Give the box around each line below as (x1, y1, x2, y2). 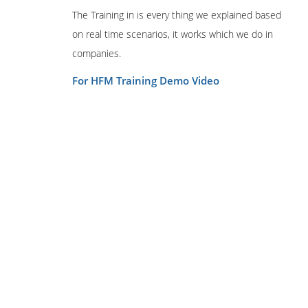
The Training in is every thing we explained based (72, 8, 281, 22)
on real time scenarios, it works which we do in (72, 27, 273, 41)
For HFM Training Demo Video (72, 74, 219, 88)
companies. (72, 47, 121, 60)
